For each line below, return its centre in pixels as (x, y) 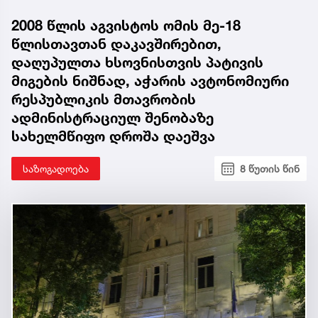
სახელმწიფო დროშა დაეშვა (113, 137)
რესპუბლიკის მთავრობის (104, 100)
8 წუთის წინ (270, 169)
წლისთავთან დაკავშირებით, (116, 44)
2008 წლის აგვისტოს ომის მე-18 (126, 26)
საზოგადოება (56, 169)
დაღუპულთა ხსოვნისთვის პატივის (137, 63)
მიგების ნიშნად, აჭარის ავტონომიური (150, 81)
